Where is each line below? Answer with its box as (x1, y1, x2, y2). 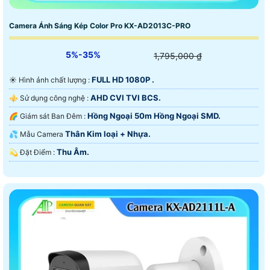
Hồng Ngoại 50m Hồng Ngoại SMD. (87, 110, 221, 121)
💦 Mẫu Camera (20, 129, 65, 139)
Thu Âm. (57, 146, 89, 157)
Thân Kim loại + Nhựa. (65, 128, 151, 139)
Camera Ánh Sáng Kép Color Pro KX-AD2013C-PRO (9, 20, 190, 30)
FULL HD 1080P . (92, 74, 154, 84)
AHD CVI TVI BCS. (90, 92, 161, 102)
